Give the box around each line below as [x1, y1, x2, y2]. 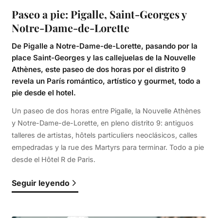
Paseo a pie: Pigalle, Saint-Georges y [12, 7, 186, 21]
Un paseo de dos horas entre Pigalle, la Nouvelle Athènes [12, 106, 201, 115]
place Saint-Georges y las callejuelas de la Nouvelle [12, 53, 196, 62]
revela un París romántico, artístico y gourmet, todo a [12, 76, 200, 86]
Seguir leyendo [12, 178, 70, 188]
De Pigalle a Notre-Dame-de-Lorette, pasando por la [12, 41, 198, 51]
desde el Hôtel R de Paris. [12, 155, 95, 163]
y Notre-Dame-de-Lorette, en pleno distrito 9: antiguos [12, 118, 194, 127]
